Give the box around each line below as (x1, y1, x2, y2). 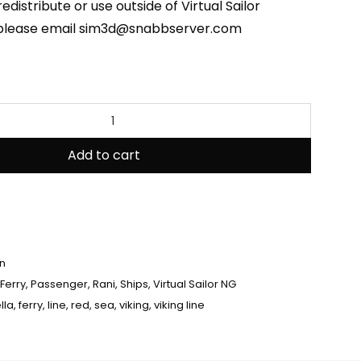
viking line (154, 297, 205, 313)
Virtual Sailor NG (153, 276, 236, 292)
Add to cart (67, 146, 140, 164)
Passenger (31, 276, 88, 292)
